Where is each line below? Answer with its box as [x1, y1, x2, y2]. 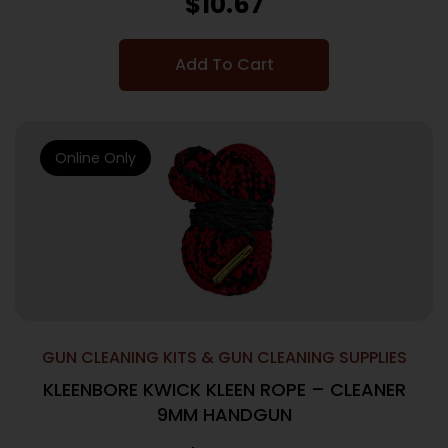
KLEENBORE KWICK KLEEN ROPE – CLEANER [42, 377, 406, 402]
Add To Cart [174, 53, 274, 76]
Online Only [55, 148, 136, 168]
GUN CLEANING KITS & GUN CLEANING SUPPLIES [41, 346, 407, 369]
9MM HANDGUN [156, 402, 292, 427]
